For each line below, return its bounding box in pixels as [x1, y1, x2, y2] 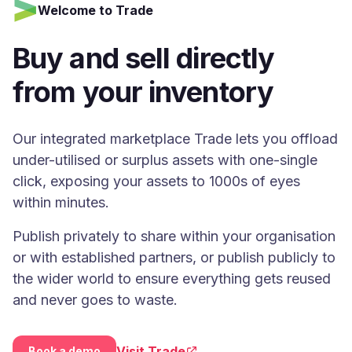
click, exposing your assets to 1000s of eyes [13, 173, 300, 190]
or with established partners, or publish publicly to [13, 249, 335, 266]
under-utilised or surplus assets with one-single [13, 152, 317, 169]
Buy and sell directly [13, 41, 275, 76]
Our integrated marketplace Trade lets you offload [13, 130, 338, 148]
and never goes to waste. [13, 291, 178, 309]
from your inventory [13, 75, 273, 110]
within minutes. [13, 194, 109, 211]
